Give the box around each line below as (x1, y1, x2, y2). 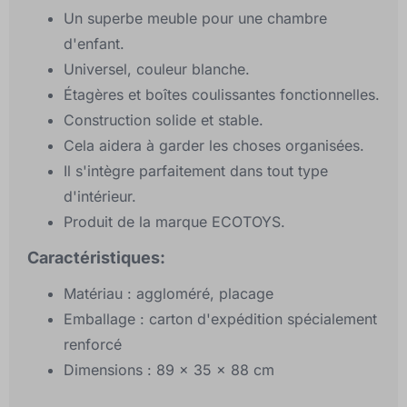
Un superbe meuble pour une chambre (64, 9, 327, 28)
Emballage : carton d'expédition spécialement (64, 310, 377, 329)
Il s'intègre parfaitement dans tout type (64, 162, 328, 181)
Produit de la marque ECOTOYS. (64, 213, 285, 232)
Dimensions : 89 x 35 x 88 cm (64, 361, 274, 380)
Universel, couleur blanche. (64, 60, 250, 79)
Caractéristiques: (27, 248, 165, 268)
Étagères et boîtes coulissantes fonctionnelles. (64, 85, 380, 104)
